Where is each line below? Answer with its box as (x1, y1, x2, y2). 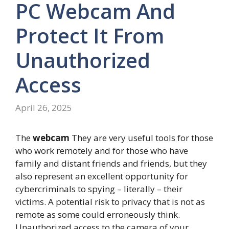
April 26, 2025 (15, 102, 72, 114)
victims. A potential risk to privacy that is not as (15, 196, 205, 208)
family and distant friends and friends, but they (15, 157, 207, 170)
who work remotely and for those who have (15, 145, 188, 157)
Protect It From (15, 21, 164, 50)
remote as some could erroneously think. (15, 209, 180, 221)
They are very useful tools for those (70, 132, 213, 144)
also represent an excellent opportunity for (15, 170, 188, 182)
